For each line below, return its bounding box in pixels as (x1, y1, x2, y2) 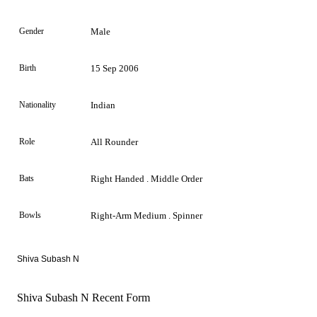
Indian (91, 99, 115, 110)
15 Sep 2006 (91, 62, 139, 74)
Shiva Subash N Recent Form (17, 291, 150, 304)
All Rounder (91, 136, 138, 147)
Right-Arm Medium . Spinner (91, 209, 202, 221)
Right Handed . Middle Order (91, 173, 202, 184)
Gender (19, 25, 44, 36)
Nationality (19, 99, 56, 110)
